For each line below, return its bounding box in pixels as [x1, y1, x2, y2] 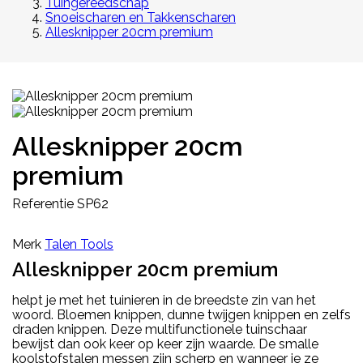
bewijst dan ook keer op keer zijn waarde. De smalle [12, 335, 318, 352]
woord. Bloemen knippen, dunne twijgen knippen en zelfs [12, 306, 351, 322]
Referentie [12, 195, 74, 211]
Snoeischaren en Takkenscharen [45, 10, 236, 25]
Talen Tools [45, 236, 113, 252]
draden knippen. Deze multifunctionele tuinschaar [12, 321, 307, 337]
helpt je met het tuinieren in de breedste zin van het [12, 292, 316, 308]
